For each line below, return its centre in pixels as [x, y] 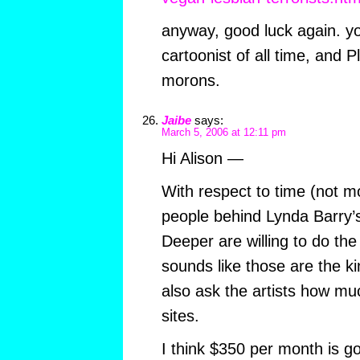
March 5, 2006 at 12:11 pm [223, 133]
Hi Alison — [202, 159]
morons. [190, 81]
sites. [180, 316]
